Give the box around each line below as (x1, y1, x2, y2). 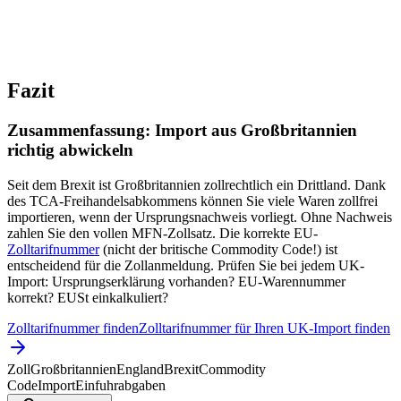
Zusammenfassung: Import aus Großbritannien (7, 121, 357, 141)
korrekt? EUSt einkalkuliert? (7, 289, 168, 305)
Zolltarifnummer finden (7, 320, 139, 336)
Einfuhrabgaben (75, 377, 166, 393)
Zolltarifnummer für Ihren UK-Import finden (139, 320, 390, 336)
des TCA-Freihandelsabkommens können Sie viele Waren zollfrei (7, 192, 378, 209)
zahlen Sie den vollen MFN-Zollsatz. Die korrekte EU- (7, 225, 318, 241)
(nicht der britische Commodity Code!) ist (99, 241, 337, 257)
